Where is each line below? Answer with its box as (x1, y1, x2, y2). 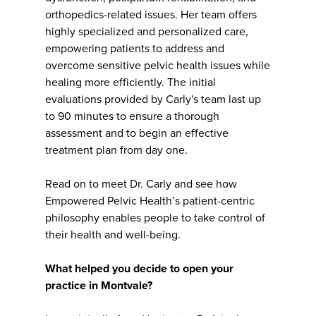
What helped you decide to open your (45, 262, 233, 276)
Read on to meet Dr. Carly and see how (45, 177, 237, 192)
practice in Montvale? (45, 279, 152, 293)
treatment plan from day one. (45, 143, 188, 158)
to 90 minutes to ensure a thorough (45, 109, 219, 124)
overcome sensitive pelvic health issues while (45, 59, 270, 73)
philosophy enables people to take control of (45, 211, 265, 226)
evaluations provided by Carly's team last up (45, 92, 261, 107)
